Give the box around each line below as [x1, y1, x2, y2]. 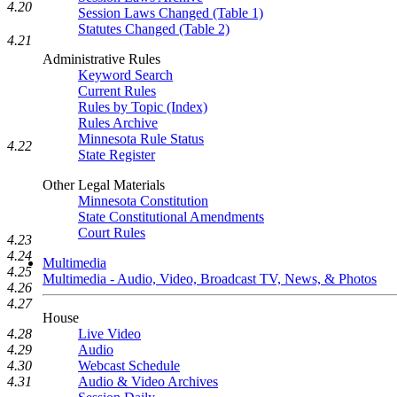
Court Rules [78, 225, 145, 240]
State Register [78, 147, 155, 162]
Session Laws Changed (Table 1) [78, 5, 263, 20]
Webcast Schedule [78, 358, 180, 373]
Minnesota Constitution [78, 193, 208, 208]
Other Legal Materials [43, 177, 165, 192]
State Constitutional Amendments [78, 209, 264, 224]
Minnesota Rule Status [78, 131, 204, 146]
